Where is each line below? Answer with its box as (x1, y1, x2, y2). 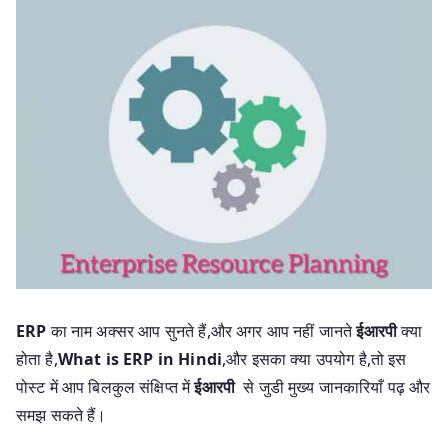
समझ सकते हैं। (16, 403, 107, 426)
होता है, (16, 347, 58, 370)
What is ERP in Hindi (57, 347, 223, 370)
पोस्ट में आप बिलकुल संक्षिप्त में (16, 375, 195, 398)
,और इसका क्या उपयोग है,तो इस (222, 347, 407, 370)
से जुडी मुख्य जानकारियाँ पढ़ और (243, 375, 431, 398)
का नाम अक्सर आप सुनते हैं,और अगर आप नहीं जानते (50, 319, 357, 342)
